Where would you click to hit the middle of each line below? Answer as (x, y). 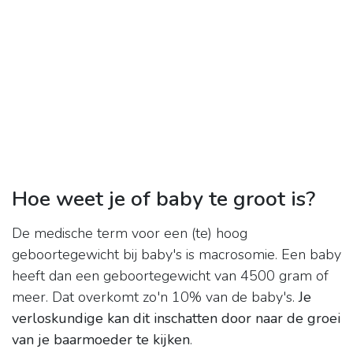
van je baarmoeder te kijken (101, 340)
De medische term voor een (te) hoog (130, 234)
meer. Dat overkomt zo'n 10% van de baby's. (155, 297)
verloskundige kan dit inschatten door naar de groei (176, 319)
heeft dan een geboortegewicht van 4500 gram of (170, 276)
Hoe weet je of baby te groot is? (163, 199)
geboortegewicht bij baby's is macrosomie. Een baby (176, 255)
